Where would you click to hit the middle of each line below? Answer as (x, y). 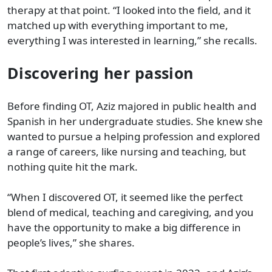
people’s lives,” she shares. (71, 242)
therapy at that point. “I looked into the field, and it (129, 10)
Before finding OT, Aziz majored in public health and (132, 106)
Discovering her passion (103, 73)
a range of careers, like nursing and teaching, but (127, 151)
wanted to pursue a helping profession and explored (134, 136)
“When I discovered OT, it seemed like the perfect (125, 197)
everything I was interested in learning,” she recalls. (132, 40)
